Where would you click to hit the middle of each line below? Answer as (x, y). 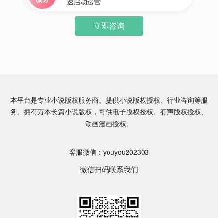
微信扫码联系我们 (109, 169)
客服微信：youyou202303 (109, 152)
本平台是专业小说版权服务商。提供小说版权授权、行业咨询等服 (109, 100)
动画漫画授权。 (109, 123)
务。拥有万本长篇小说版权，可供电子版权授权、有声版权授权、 (109, 111)
